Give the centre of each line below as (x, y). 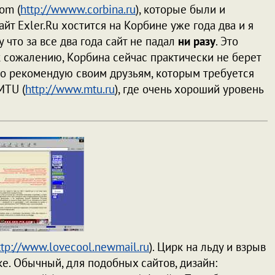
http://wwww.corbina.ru (78, 9)
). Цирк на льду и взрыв (207, 247)
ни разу (197, 41)
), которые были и (180, 9)
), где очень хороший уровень (189, 89)
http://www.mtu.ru (70, 89)
